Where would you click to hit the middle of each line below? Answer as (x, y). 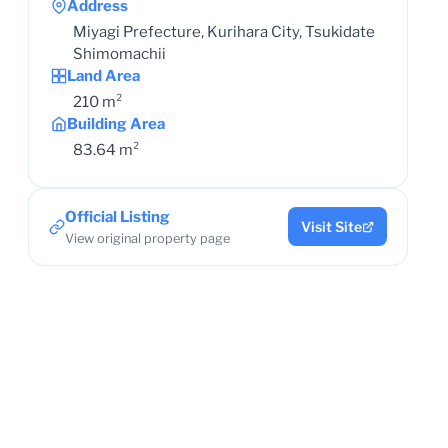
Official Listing (117, 216)
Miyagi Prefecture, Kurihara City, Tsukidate (224, 31)
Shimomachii (119, 53)
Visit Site (331, 226)
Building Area (116, 123)
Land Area (103, 75)
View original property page (147, 238)
